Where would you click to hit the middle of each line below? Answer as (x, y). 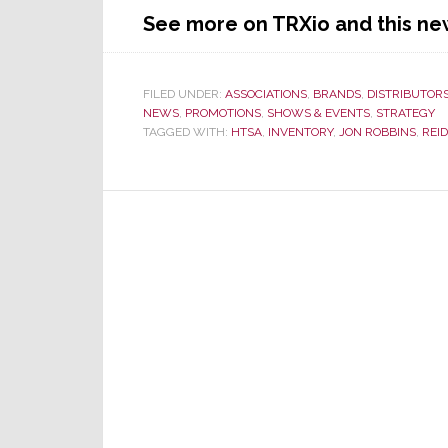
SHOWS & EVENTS (318, 113)
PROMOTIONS (223, 113)
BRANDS (337, 94)
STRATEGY (405, 113)
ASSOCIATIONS (266, 94)
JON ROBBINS (377, 132)
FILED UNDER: (184, 94)
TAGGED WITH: (187, 132)
